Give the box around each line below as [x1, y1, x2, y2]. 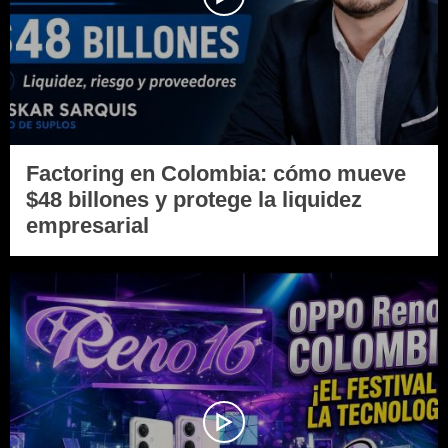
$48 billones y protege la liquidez [26, 186, 362, 212]
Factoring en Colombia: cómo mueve [26, 160, 406, 186]
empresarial [26, 212, 149, 238]
